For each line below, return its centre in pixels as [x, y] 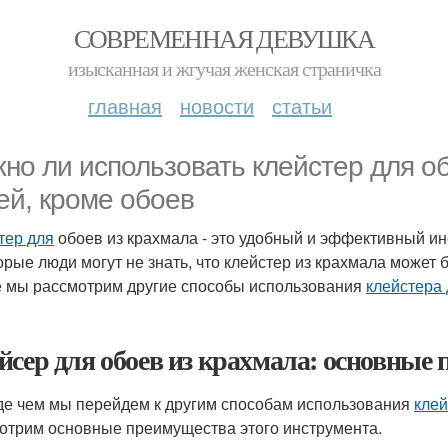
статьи [302, 105]
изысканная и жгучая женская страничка [224, 68]
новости [217, 105]
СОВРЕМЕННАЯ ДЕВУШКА [224, 38]
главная [125, 105]
